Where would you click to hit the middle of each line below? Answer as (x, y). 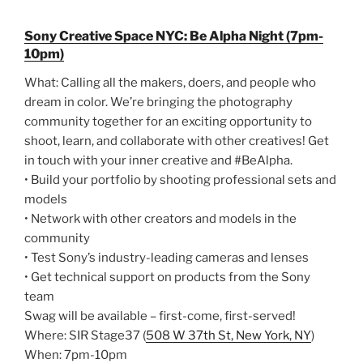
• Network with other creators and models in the (160, 218)
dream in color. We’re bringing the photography (158, 102)
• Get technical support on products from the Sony (167, 277)
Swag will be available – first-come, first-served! (160, 316)
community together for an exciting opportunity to (168, 121)
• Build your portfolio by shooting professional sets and (180, 179)
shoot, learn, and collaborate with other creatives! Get (177, 141)
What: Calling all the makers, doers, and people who (170, 82)
